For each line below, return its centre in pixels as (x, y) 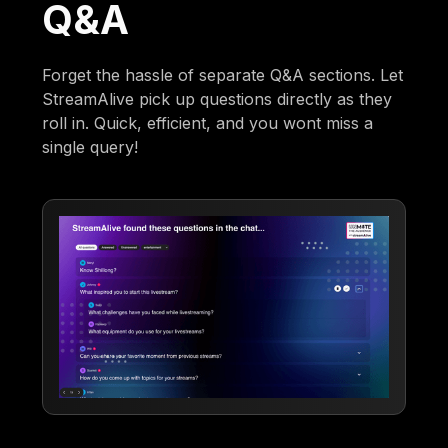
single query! (90, 147)
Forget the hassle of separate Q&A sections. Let (223, 75)
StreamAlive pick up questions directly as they (217, 99)
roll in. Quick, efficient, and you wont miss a (208, 123)
